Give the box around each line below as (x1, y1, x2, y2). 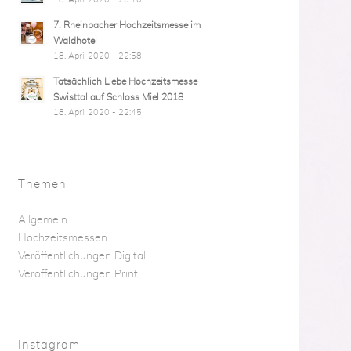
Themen (17, 179, 67, 190)
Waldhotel (52, 36, 97, 45)
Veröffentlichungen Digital (17, 251, 146, 262)
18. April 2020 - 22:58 (52, 52, 142, 60)
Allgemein (17, 215, 67, 226)
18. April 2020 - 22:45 (52, 108, 142, 117)
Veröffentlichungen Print (17, 269, 138, 280)
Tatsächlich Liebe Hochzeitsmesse (52, 77, 197, 86)
